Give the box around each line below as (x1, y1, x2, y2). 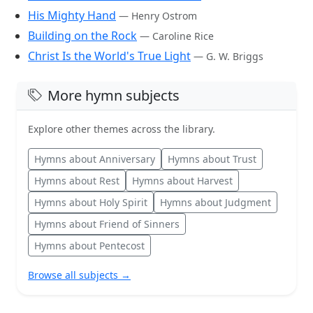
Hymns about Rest (34, 173, 119, 187)
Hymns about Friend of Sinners (34, 217, 180, 231)
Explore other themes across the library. (28, 122, 215, 136)
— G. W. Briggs (194, 49, 263, 63)
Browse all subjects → (28, 268, 131, 282)
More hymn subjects (48, 85, 180, 105)
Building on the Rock (28, 27, 137, 43)
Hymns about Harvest (132, 173, 233, 187)
